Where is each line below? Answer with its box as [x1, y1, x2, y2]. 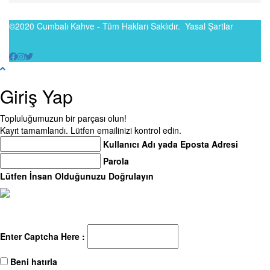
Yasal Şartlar [185, 19, 233, 32]
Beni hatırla [10, 255, 57, 268]
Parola [103, 154, 129, 167]
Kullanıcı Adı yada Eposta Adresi [103, 137, 238, 150]
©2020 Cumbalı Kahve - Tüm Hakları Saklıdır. [9, 19, 185, 32]
